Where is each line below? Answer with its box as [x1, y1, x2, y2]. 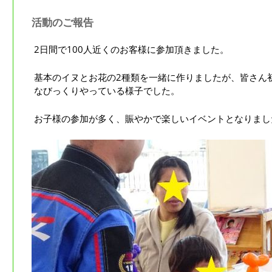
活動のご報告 [31, 15, 93, 30]
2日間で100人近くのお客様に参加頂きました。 [34, 43, 229, 56]
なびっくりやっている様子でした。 [34, 84, 180, 97]
